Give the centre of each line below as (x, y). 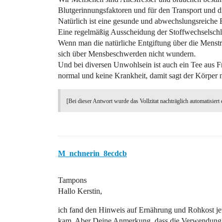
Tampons (72, 180)
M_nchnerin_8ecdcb (92, 153)
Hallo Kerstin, (80, 191)
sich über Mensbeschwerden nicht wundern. (127, 54)
